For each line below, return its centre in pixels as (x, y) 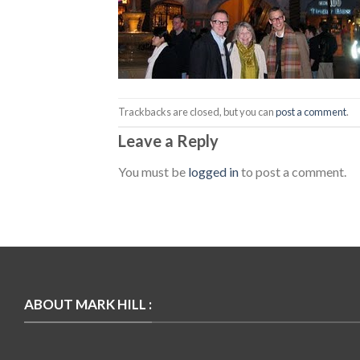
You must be (153, 171)
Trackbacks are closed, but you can (197, 111)
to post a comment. (292, 171)
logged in (213, 171)
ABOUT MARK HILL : (88, 305)
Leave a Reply (170, 140)
